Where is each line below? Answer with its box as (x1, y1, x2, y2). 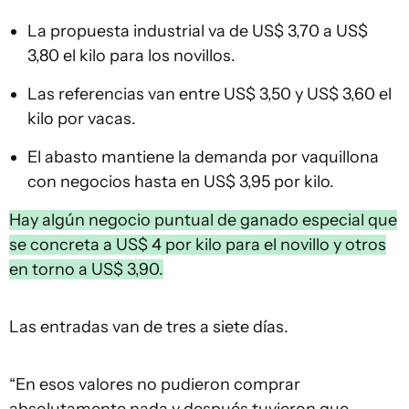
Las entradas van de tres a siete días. (9, 317, 288, 337)
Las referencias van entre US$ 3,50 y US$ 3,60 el (27, 84, 392, 104)
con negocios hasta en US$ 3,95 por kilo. (27, 172, 334, 192)
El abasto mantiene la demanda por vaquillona (27, 147, 379, 167)
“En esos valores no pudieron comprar (9, 374, 300, 394)
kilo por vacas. (27, 109, 136, 129)
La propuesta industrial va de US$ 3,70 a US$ (27, 21, 368, 41)
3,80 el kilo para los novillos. (27, 46, 236, 66)
